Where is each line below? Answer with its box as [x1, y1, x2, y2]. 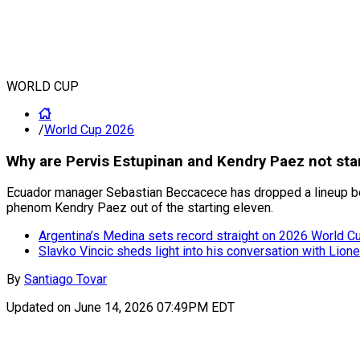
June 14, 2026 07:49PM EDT [74, 300, 235, 316]
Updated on [6, 300, 74, 316]
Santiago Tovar [24, 272, 107, 288]
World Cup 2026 [44, 122, 134, 137]
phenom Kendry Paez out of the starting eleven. [6, 200, 273, 216]
